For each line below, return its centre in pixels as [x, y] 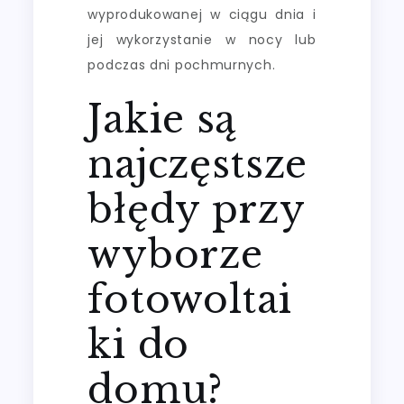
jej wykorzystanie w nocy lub [202, 39]
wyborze [175, 254]
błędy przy [196, 209]
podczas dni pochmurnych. [182, 64]
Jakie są [162, 119]
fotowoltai [190, 299]
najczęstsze [198, 164]
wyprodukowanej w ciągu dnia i [202, 14]
